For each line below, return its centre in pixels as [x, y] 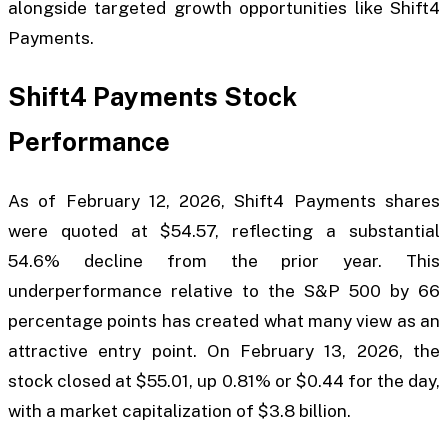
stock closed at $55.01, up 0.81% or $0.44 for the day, [224, 380]
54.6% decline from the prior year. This [224, 260]
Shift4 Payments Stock [152, 97]
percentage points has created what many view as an [224, 320]
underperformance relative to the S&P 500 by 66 [224, 290]
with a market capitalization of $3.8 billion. [179, 410]
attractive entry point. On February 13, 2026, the [224, 350]
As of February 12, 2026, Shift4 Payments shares [224, 200]
